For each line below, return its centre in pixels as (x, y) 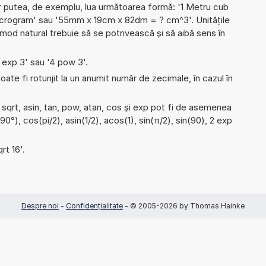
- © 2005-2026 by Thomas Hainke (184, 205)
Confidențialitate (94, 205)
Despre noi (40, 205)
